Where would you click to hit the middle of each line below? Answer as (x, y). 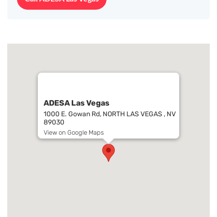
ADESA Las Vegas (77, 103)
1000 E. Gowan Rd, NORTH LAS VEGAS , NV (110, 114)
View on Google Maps (74, 132)
